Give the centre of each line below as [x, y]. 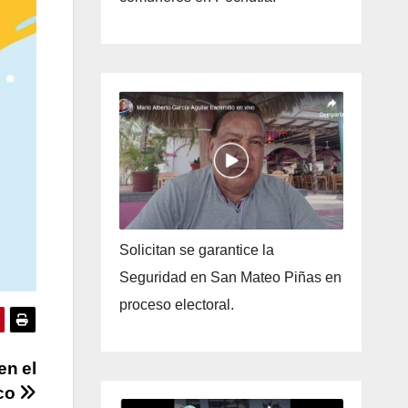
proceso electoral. [176, 305]
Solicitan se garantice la [196, 250]
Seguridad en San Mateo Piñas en [230, 278]
